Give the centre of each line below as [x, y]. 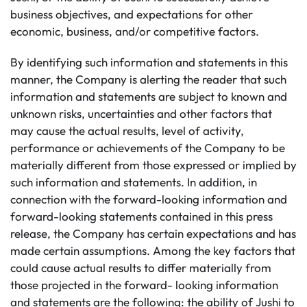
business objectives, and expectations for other [132, 14]
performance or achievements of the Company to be [148, 148]
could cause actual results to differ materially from [141, 268]
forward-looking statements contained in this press [142, 216]
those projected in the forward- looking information [144, 285]
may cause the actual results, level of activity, [127, 131]
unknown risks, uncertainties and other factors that [141, 113]
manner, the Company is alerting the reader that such [148, 79]
